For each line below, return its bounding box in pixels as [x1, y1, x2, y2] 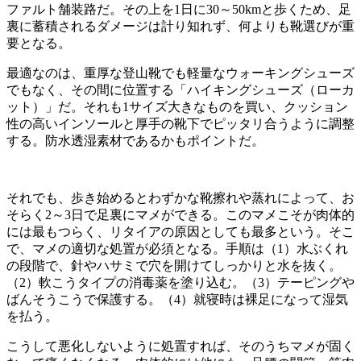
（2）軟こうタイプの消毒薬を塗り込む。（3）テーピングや [6, 275, 355, 289]
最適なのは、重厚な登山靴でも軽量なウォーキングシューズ [6, 65, 355, 80]
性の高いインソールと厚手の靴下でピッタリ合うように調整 [6, 116, 355, 131]
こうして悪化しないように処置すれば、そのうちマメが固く [6, 338, 355, 353]
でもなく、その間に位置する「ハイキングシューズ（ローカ [6, 82, 355, 97]
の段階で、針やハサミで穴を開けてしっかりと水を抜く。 [6, 258, 342, 272]
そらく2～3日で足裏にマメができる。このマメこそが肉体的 [6, 207, 355, 222]
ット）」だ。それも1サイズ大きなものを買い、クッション [6, 99, 348, 114]
